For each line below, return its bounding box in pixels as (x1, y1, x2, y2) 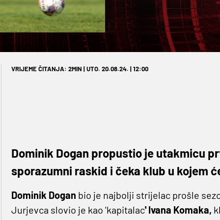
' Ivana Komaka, (144, 204, 212, 216)
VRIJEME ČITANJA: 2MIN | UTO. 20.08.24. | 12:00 (11, 65, 148, 73)
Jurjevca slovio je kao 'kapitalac (11, 204, 145, 216)
